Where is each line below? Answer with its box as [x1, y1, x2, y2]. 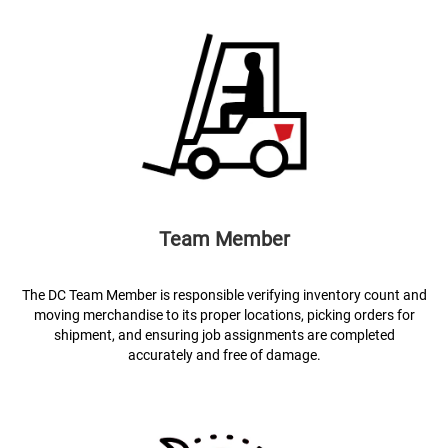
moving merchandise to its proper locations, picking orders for [33, 307, 415, 323]
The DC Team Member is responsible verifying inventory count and [21, 287, 427, 303]
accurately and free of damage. [127, 347, 321, 363]
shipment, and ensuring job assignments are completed [53, 327, 395, 343]
